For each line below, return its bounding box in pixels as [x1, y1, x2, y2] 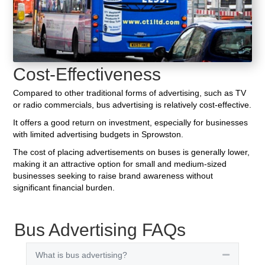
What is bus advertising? [35, 250, 127, 260]
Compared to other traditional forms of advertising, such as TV [13, 88, 247, 98]
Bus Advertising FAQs [14, 220, 186, 240]
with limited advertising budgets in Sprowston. [13, 129, 184, 139]
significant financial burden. [13, 182, 115, 192]
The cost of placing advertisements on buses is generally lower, [13, 147, 250, 157]
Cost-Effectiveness [13, 64, 161, 84]
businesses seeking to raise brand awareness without [13, 170, 214, 180]
